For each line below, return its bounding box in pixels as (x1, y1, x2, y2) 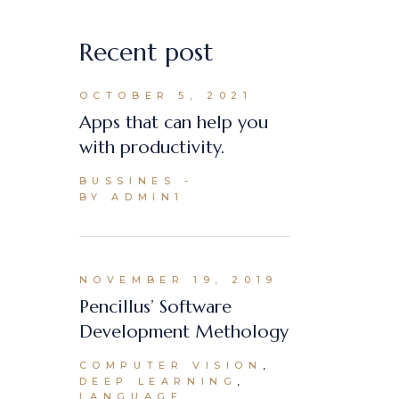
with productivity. (78, 136, 224, 159)
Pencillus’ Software (78, 296, 232, 319)
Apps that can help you (78, 111, 268, 134)
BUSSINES (78, 174, 176, 187)
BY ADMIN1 (78, 190, 184, 203)
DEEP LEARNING (78, 374, 238, 387)
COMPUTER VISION (78, 358, 263, 371)
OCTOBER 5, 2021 (78, 89, 253, 102)
